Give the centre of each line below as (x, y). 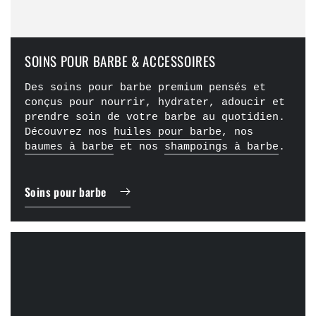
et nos (139, 147)
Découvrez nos (69, 133)
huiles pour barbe (168, 133)
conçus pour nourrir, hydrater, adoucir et (155, 103)
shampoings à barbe (221, 147)
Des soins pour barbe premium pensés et (145, 88)
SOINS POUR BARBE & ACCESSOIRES (120, 61)
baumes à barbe (69, 147)
